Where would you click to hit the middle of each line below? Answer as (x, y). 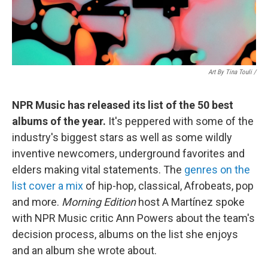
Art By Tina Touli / (232, 72)
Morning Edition (99, 202)
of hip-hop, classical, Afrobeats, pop (168, 186)
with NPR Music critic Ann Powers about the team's (133, 218)
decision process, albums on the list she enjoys (125, 234)
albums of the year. (60, 121)
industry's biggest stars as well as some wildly (122, 137)
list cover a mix (48, 186)
